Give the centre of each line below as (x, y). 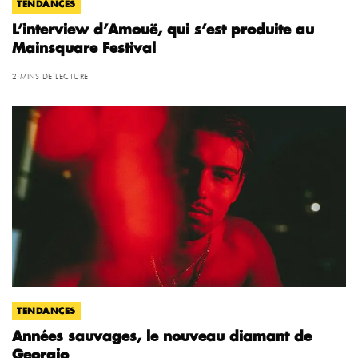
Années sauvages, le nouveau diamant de (162, 337)
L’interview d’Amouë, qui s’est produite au (163, 30)
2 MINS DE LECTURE (50, 76)
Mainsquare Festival (84, 49)
